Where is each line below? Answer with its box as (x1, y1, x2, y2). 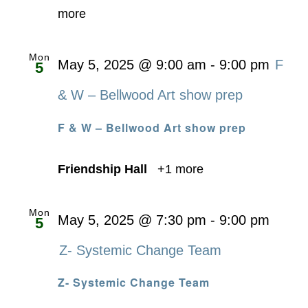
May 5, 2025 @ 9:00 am (58, 56, 206, 72)
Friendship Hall (58, 162, 151, 176)
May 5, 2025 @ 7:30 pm (58, 212, 206, 228)
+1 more (154, 162, 203, 176)
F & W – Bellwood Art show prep (58, 119, 246, 135)
